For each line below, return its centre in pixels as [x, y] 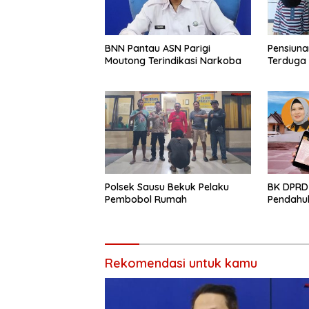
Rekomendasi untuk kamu [181, 263]
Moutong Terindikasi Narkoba [173, 61]
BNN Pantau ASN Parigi [158, 49]
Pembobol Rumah [146, 199]
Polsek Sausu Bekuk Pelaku [167, 187]
